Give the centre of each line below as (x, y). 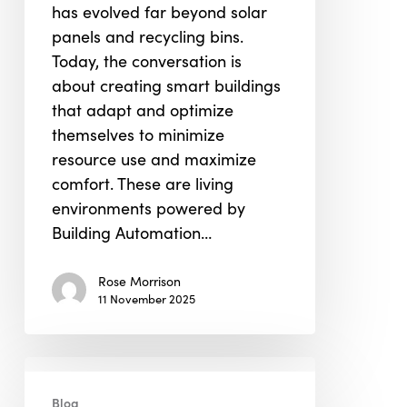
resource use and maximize (154, 159)
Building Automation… (131, 233)
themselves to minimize (138, 134)
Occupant (60, 45)
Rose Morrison (139, 281)
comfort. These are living (142, 184)
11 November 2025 (146, 299)
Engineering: (69, 392)
